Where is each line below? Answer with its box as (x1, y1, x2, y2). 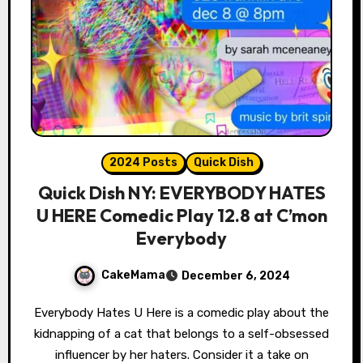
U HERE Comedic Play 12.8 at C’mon (36, 204, 327, 228)
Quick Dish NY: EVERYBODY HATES (37, 181, 326, 205)
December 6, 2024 (181, 269, 290, 284)
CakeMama (100, 268, 165, 283)
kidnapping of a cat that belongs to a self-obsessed (34, 327, 329, 342)
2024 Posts (109, 156, 177, 170)
